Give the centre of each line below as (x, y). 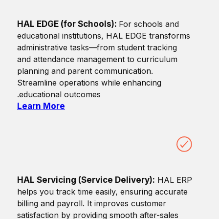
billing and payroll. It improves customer (92, 204)
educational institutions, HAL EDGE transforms (104, 36)
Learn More (41, 106)
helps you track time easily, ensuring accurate (102, 192)
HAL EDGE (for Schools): (68, 24)
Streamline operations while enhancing (89, 83)
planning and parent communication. (85, 71)
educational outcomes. (60, 95)
